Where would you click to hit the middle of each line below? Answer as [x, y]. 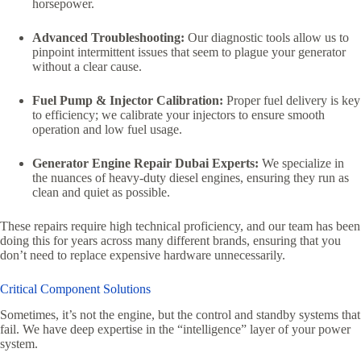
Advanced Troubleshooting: [108, 37]
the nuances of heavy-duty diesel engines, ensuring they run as [191, 177]
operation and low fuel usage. [107, 129]
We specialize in [301, 163]
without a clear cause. [87, 66]
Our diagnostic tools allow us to [267, 37]
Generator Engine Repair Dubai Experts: [145, 163]
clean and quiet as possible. [101, 192]
